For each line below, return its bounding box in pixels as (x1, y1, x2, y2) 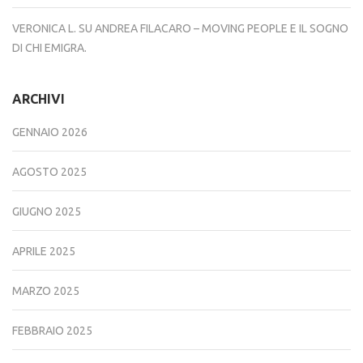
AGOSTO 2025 (12, 165, 87, 179)
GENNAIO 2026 (12, 126, 88, 139)
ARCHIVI (12, 92, 65, 107)
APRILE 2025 (12, 245, 75, 258)
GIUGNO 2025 (12, 205, 81, 219)
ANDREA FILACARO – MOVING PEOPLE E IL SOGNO (95, 22, 348, 36)
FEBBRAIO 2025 (12, 324, 92, 338)
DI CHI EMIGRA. (12, 41, 87, 55)
